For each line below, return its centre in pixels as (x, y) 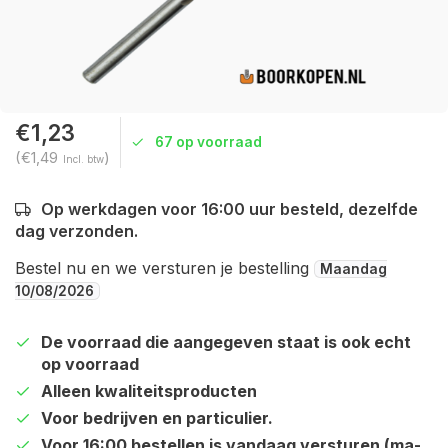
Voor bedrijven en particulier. (157, 418)
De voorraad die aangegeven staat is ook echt (226, 342)
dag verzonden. (76, 231)
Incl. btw (83, 159)
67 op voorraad (208, 142)
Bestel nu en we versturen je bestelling (164, 268)
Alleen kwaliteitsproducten (149, 391)
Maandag (353, 269)
